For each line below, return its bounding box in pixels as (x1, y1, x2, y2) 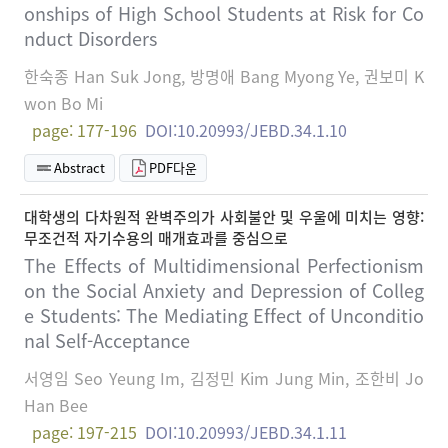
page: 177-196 (32, 117, 137, 142)
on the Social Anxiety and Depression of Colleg (24, 276, 424, 304)
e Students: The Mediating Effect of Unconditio (24, 301, 424, 329)
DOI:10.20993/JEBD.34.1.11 (145, 419, 347, 444)
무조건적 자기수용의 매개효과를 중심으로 (24, 226, 288, 249)
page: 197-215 (32, 419, 137, 444)
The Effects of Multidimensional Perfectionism (24, 251, 424, 279)
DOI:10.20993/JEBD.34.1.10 (145, 117, 347, 142)
